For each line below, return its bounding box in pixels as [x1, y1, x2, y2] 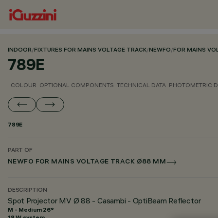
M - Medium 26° [8, 206, 54, 213]
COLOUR [11, 81, 36, 89]
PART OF [8, 147, 33, 154]
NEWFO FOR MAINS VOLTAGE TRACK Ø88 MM [8, 159, 166, 166]
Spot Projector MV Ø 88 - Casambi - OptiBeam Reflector [8, 196, 201, 205]
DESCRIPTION [8, 187, 47, 194]
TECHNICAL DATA [117, 81, 166, 89]
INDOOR [8, 47, 32, 54]
